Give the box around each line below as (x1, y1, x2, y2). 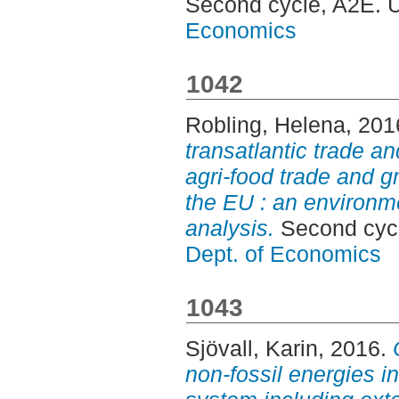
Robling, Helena (184, 112, 346, 138)
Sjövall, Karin (184, 336, 318, 362)
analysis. (184, 216, 274, 241)
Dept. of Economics (184, 241, 381, 267)
